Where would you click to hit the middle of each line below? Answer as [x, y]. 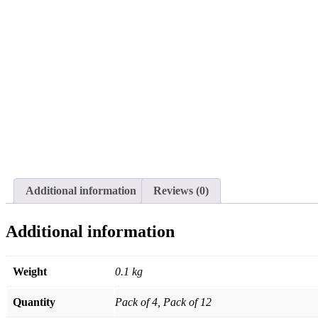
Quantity [34, 302]
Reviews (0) [181, 191]
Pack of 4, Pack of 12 [163, 302]
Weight [30, 271]
